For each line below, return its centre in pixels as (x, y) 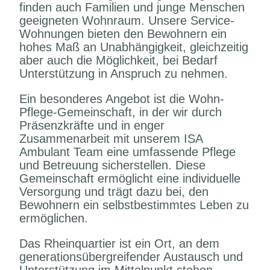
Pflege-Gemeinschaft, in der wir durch (121, 112)
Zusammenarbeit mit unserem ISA (111, 139)
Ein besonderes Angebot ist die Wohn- (122, 99)
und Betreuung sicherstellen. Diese (113, 165)
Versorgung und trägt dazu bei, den (114, 192)
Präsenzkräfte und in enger (92, 125)
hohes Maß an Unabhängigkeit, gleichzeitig (134, 47)
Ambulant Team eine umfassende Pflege (128, 152)
